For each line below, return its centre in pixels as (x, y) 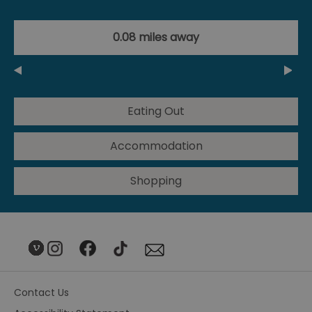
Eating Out (156, 111)
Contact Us (41, 292)
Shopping (156, 180)
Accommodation (156, 146)
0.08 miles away (156, 37)
